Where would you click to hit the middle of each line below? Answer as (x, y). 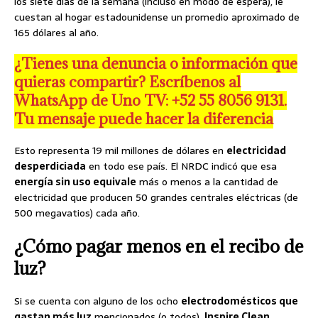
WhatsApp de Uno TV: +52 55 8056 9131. (150, 100)
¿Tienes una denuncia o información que (156, 63)
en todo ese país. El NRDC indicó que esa (181, 166)
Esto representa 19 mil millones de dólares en (120, 150)
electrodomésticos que (240, 301)
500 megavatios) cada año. (77, 213)
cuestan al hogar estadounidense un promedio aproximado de (157, 17)
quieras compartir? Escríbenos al (127, 82)
